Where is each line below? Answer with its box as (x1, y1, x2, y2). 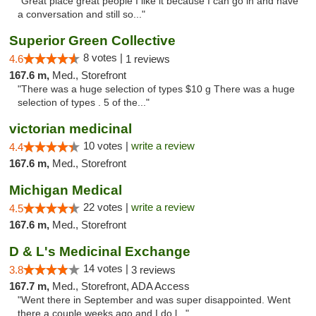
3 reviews (131, 264, 176, 276)
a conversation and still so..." (18, 9, 145, 20)
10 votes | (83, 140, 131, 152)
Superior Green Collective (9, 33, 176, 48)
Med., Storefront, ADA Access (52, 280, 190, 292)
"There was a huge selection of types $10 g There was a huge (18, 84, 295, 95)
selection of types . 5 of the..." (18, 97, 150, 108)
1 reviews (126, 53, 170, 65)
